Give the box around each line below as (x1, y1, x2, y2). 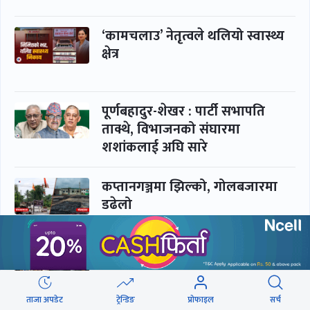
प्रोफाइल (188, 293, 215, 307)
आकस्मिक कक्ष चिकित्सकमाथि (102, 250, 263, 274)
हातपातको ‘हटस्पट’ (102, 268, 203, 292)
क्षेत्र (102, 42, 119, 66)
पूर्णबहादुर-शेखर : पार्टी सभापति (102, 100, 265, 124)
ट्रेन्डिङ (116, 293, 135, 307)
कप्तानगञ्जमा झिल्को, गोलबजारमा (102, 175, 277, 199)
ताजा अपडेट (26, 293, 64, 307)
